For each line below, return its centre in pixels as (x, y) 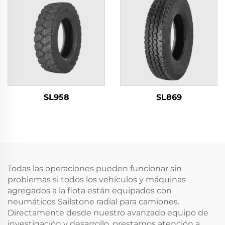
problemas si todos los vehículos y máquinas (97, 180)
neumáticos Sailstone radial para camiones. (93, 202)
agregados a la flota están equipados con (90, 191)
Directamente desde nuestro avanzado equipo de (108, 213)
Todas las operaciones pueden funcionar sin (95, 168)
